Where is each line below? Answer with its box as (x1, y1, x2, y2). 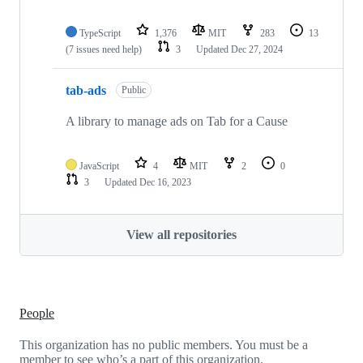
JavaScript (79, 160, 119, 173)
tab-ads (66, 83, 106, 97)
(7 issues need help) (66, 44, 142, 56)
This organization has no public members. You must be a (19, 337, 308, 352)
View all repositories (126, 228, 237, 242)
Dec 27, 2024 (231, 44, 283, 56)
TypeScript (79, 28, 121, 40)
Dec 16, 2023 (139, 177, 191, 189)
